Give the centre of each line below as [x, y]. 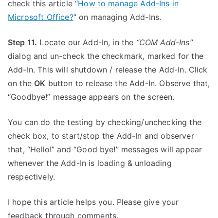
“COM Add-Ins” [164, 43]
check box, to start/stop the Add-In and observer [101, 136]
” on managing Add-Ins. [117, 17]
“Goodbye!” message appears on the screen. [91, 97]
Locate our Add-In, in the [87, 43]
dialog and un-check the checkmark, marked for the [106, 56]
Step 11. [23, 43]
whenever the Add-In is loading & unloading [90, 163]
